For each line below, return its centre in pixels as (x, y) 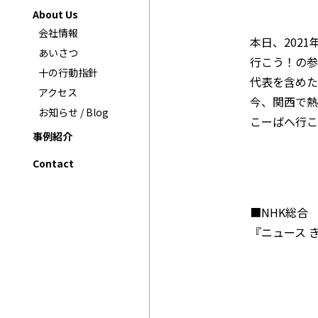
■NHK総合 (279, 212)
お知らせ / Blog (73, 112)
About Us (55, 14)
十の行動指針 (68, 72)
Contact (53, 163)
